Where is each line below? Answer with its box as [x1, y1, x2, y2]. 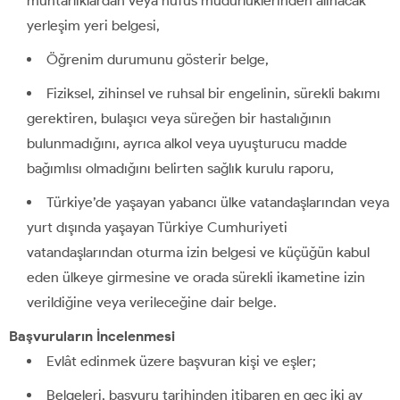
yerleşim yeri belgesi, [27, 16, 160, 34]
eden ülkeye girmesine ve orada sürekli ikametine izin [27, 268, 365, 286]
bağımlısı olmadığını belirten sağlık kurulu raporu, [27, 159, 334, 177]
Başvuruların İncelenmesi [9, 327, 175, 345]
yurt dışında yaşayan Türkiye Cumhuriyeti [27, 218, 287, 236]
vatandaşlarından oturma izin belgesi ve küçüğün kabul [27, 243, 370, 261]
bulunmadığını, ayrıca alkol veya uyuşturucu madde [27, 134, 347, 152]
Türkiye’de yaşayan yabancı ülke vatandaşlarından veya [46, 193, 389, 211]
